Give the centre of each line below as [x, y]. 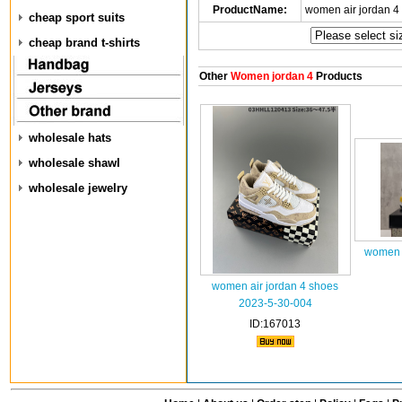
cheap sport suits [77, 17]
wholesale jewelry [78, 188]
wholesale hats [70, 138]
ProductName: [249, 10]
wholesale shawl [74, 163]
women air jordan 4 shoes [275, 286]
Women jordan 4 [270, 76]
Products [337, 76]
